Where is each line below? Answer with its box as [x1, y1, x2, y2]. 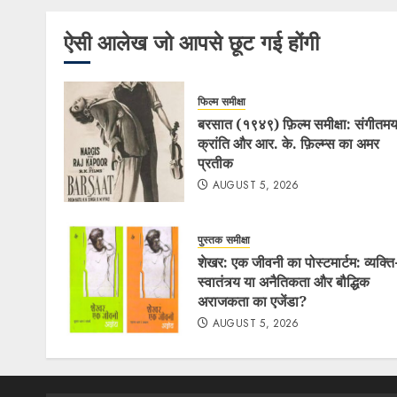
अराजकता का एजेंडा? [198, 291, 307, 311]
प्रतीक [198, 152, 233, 173]
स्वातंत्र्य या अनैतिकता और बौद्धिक [198, 271, 370, 292]
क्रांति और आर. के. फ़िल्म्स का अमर [198, 133, 379, 153]
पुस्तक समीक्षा [198, 231, 250, 248]
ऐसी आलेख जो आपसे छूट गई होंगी [64, 27, 319, 58]
